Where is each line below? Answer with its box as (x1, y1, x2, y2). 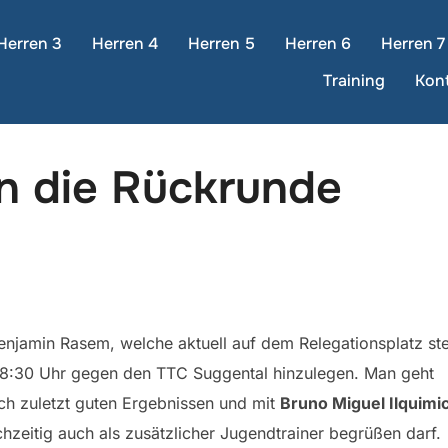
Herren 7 (381, 32, 445, 54)
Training (323, 69, 385, 91)
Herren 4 (92, 32, 158, 54)
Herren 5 (188, 32, 255, 54)
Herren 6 (285, 32, 351, 54)
